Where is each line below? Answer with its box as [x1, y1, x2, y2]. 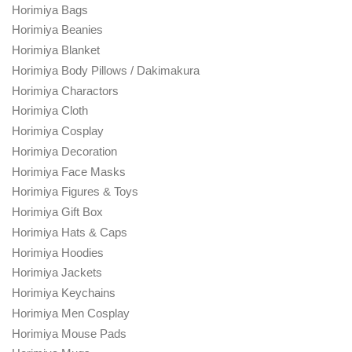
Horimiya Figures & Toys [12, 185, 138, 199]
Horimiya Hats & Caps [12, 225, 127, 239]
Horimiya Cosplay [12, 124, 104, 138]
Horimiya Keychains [12, 286, 115, 300]
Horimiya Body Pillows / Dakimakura [12, 63, 200, 77]
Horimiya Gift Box [12, 205, 103, 219]
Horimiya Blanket [12, 43, 100, 57]
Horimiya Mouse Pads [12, 326, 126, 340]
